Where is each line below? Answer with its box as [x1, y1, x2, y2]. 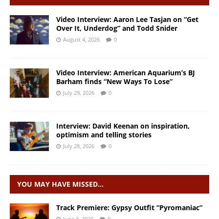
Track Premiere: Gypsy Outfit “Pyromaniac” [56, 203, 202, 213]
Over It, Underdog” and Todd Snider [56, 23, 177, 33]
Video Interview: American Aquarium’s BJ [56, 68, 195, 78]
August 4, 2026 [63, 36, 100, 44]
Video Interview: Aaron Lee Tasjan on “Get [56, 15, 198, 24]
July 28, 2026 [63, 142, 94, 150]
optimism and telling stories [56, 130, 152, 140]
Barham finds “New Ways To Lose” [56, 77, 173, 87]
